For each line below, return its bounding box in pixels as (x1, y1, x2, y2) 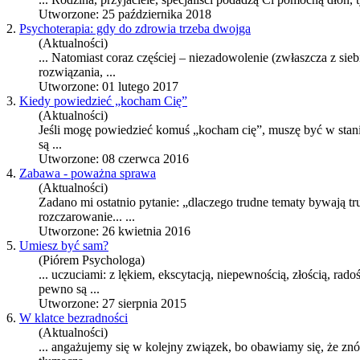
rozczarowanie (39, 210, 112, 224)
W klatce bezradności (19, 311, 128, 325)
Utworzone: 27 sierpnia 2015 (39, 297, 186, 311)
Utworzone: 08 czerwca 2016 (39, 152, 189, 166)
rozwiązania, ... (39, 65, 116, 80)
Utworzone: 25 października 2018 (39, 7, 211, 22)
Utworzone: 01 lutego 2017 (39, 80, 178, 94)
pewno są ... (39, 282, 100, 297)
